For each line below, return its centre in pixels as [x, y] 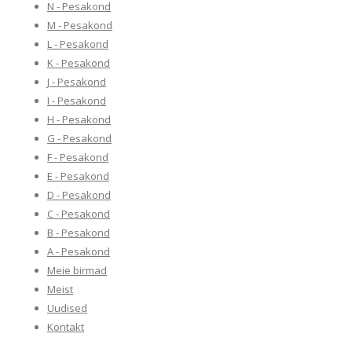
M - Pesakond [80, 25]
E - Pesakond [78, 176]
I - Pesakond [77, 101]
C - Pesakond [79, 214]
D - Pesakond [79, 195]
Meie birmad [77, 270]
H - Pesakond [79, 119]
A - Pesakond [79, 251]
